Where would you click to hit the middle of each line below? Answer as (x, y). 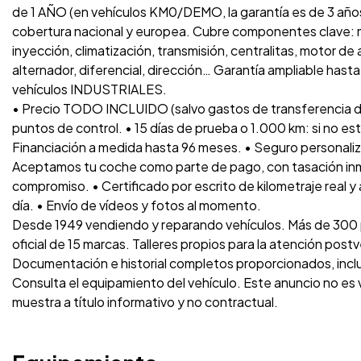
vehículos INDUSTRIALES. (89, 89)
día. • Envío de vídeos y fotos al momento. (137, 205)
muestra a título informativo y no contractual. (145, 301)
